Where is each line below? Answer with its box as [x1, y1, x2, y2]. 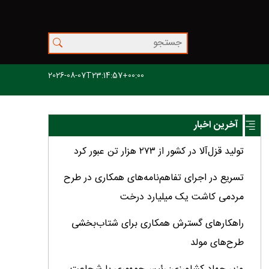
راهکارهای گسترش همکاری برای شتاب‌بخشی [71, 216, 244, 232]
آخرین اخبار [194, 117, 238, 134]
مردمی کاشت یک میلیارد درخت [119, 189, 244, 206]
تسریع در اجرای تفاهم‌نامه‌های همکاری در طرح [63, 170, 244, 187]
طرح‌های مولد [190, 235, 244, 252]
